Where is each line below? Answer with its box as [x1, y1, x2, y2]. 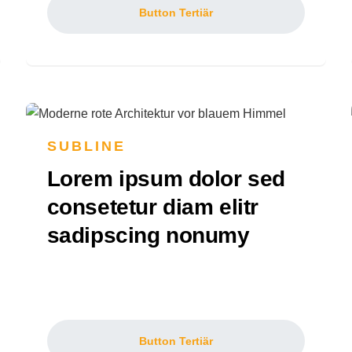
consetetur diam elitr [46, 195, 258, 220]
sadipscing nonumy [46, 223, 250, 248]
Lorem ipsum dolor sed [46, 167, 285, 192]
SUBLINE [46, 138, 126, 155]
